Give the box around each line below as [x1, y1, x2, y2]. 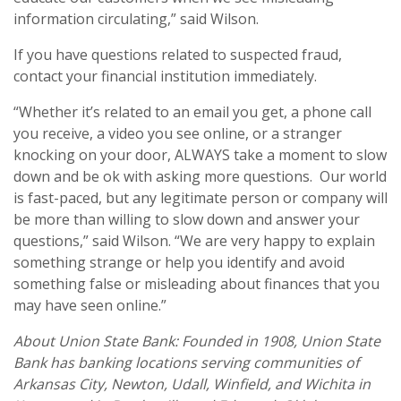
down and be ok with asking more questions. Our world [13, 166, 387, 186]
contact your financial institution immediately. [13, 65, 317, 86]
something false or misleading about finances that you [13, 273, 380, 294]
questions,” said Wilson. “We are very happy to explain [13, 230, 375, 251]
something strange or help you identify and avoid [13, 252, 345, 272]
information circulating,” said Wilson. [13, 8, 259, 29]
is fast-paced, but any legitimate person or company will [13, 187, 388, 208]
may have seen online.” [13, 294, 166, 315]
